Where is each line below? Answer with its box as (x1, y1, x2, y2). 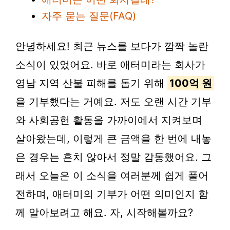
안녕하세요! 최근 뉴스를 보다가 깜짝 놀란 (15, 40, 208, 52)
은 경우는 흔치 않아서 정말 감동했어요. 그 (15, 150, 212, 163)
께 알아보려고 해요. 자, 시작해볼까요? (15, 206, 193, 219)
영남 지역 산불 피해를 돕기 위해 (15, 76, 167, 89)
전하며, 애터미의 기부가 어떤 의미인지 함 (15, 187, 208, 200)
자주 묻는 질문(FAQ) (42, 10, 136, 22)
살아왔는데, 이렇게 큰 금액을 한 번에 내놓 (15, 132, 212, 145)
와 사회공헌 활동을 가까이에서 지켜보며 (15, 113, 202, 126)
